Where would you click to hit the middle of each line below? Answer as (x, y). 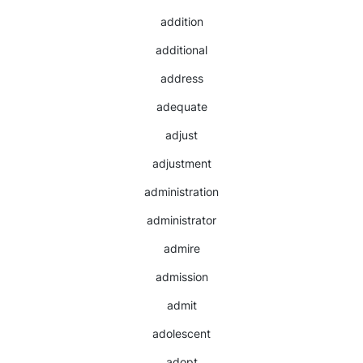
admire (181, 248)
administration (181, 192)
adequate (181, 107)
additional (181, 50)
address (181, 78)
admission (181, 277)
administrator (181, 220)
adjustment (181, 163)
